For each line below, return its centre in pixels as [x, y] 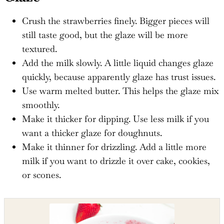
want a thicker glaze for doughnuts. [92, 132]
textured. [39, 48]
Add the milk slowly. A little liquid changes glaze [118, 62]
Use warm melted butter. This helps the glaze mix [120, 90]
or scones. [41, 174]
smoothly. [41, 104]
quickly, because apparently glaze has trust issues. [119, 76]
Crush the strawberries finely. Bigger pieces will [116, 20]
